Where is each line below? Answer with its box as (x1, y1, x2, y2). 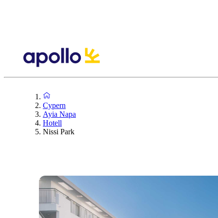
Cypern (43, 101, 66, 109)
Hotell (43, 118, 62, 127)
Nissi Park (43, 127, 74, 136)
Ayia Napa (43, 109, 76, 118)
